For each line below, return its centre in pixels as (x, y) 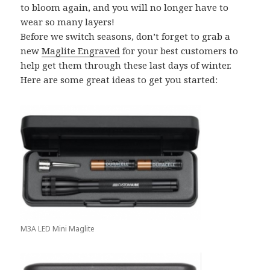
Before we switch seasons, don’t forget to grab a (126, 36)
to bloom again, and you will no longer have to (125, 7)
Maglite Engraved (81, 51)
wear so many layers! (68, 22)
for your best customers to (179, 51)
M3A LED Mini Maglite (58, 229)
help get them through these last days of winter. (126, 65)
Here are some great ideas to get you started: (121, 80)
